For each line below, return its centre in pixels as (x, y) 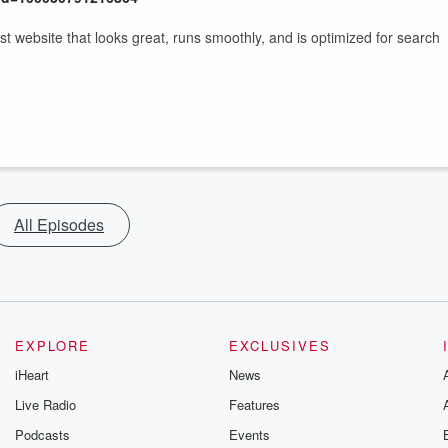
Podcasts (43, 434)
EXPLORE (53, 345)
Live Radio (46, 404)
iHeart (32, 374)
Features (254, 404)
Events (249, 434)
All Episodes (59, 224)
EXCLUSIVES (279, 345)
